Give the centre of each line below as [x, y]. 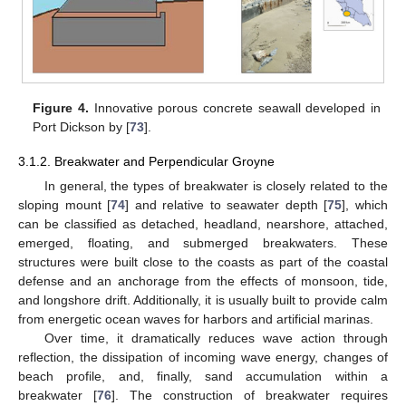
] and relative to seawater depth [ [227, 205]
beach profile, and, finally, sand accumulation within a [203, 377]
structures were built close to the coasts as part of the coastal [203, 262]
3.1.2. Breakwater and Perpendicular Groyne [146, 161]
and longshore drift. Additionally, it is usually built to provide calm [203, 300]
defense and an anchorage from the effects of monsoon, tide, [203, 281]
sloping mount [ [65, 205]
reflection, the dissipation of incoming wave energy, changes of [203, 358]
